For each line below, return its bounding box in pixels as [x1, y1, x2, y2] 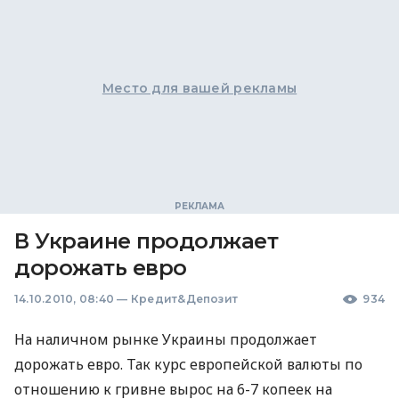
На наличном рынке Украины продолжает [14, 330, 317, 349]
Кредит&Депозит [130, 292, 239, 305]
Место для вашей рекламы [102, 80, 297, 96]
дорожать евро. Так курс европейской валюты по [14, 354, 362, 374]
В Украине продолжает [14, 228, 279, 254]
